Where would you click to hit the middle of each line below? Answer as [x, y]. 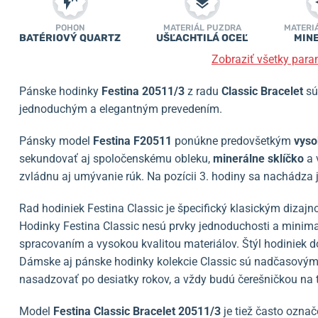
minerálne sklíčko [258, 159]
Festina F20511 [132, 141]
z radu [203, 91]
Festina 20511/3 [143, 91]
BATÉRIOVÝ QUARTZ [70, 38]
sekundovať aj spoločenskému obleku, [115, 159]
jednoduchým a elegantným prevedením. [121, 109]
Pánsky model [56, 141]
